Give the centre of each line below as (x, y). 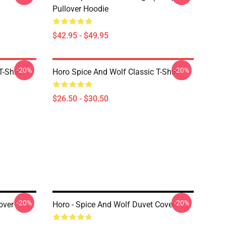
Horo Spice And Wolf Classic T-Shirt (116, 72)
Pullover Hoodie (80, 9)
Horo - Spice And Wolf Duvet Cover (114, 205)
